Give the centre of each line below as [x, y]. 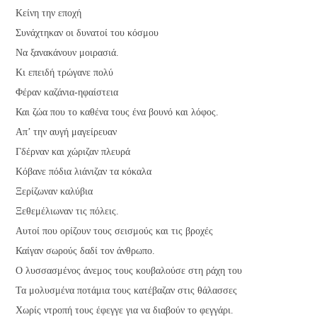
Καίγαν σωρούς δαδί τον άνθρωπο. [86, 250]
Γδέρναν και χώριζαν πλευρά [73, 151]
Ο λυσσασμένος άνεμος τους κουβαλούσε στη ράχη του [129, 270]
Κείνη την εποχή [49, 13]
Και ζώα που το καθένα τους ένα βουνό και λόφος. [117, 112]
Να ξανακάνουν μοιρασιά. [68, 52]
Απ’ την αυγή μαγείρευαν [67, 132]
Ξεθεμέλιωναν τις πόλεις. [68, 211]
